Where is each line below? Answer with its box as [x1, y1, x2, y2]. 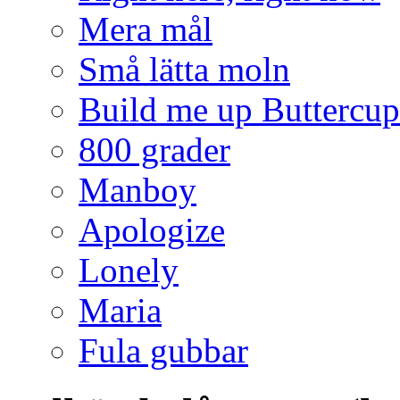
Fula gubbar [79, 330, 248, 370]
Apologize [79, 210, 225, 249]
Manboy [79, 170, 196, 209]
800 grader [79, 129, 230, 169]
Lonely [79, 250, 179, 289]
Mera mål [79, 9, 212, 48]
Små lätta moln [79, 49, 290, 88]
